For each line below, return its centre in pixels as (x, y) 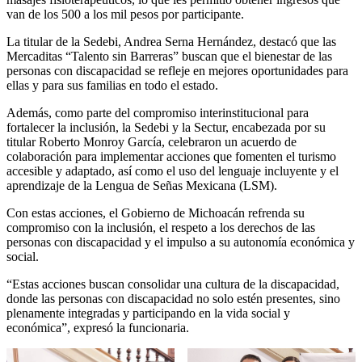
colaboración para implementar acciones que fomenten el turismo (171, 156)
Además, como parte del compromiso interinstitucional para (158, 112)
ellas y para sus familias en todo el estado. (112, 85)
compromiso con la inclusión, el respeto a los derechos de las (161, 227)
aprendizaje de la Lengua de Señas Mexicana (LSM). (142, 185)
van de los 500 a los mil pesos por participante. (125, 14)
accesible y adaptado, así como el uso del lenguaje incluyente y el (173, 170)
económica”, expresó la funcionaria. (98, 327)
